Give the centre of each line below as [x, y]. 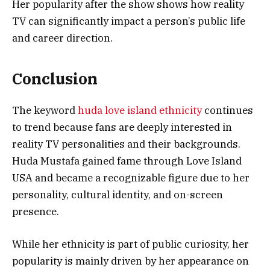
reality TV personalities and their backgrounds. [126, 144]
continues [229, 110]
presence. [36, 211]
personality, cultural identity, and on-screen [118, 194]
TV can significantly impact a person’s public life [129, 21]
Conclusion [55, 78]
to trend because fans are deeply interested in [122, 127]
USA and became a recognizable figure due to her [131, 177]
